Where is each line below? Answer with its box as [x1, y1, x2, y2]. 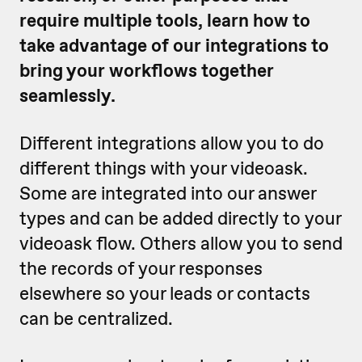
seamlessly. [19, 83, 120, 107]
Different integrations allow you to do [19, 131, 324, 155]
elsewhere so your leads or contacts [19, 281, 310, 305]
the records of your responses [19, 256, 263, 280]
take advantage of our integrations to [19, 33, 329, 57]
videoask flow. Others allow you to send [19, 231, 343, 255]
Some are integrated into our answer [19, 181, 316, 205]
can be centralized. [19, 306, 173, 330]
